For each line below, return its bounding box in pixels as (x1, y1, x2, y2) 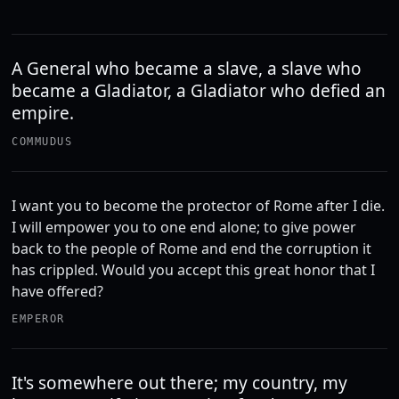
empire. (12, 102, 75, 125)
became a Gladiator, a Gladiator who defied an (12, 79, 387, 102)
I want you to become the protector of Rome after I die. (12, 196, 386, 216)
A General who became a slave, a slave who (12, 57, 362, 80)
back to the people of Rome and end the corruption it (12, 239, 372, 258)
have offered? (12, 281, 104, 301)
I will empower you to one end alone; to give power (12, 217, 357, 237)
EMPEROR (12, 313, 65, 325)
